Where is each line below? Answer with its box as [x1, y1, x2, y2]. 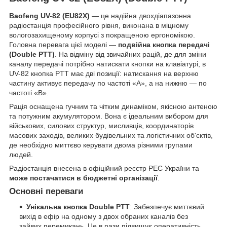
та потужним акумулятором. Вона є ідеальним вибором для [9, 112, 208, 121]
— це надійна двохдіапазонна [90, 12, 191, 20]
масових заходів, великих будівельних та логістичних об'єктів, [9, 131, 213, 140]
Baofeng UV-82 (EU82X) [9, 12, 90, 20]
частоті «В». [9, 89, 49, 97]
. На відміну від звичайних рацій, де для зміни [55, 50, 206, 59]
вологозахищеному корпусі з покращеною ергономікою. [9, 31, 195, 40]
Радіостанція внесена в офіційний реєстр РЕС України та [9, 164, 199, 173]
